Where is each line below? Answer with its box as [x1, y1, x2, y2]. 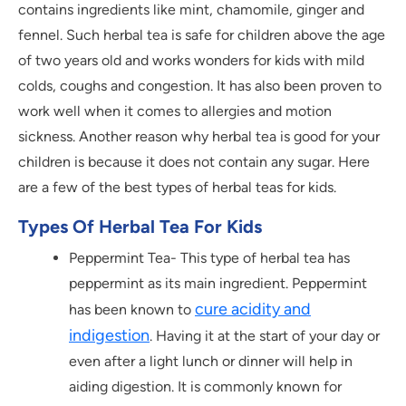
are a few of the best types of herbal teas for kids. [18, 179, 336, 197]
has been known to [69, 301, 195, 319]
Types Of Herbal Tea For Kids [18, 216, 262, 238]
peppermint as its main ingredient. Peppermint [69, 275, 367, 293]
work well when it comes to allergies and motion [18, 102, 332, 121]
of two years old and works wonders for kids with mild [18, 52, 364, 70]
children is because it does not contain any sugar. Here [18, 153, 370, 171]
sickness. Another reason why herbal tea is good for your [18, 128, 380, 146]
